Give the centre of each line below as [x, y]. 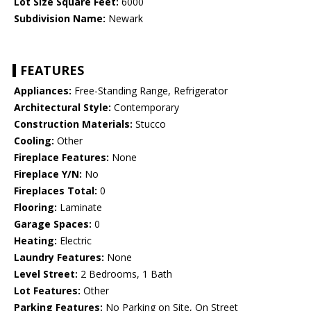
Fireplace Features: [61, 158]
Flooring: [35, 208]
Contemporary [145, 108]
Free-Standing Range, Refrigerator [150, 91]
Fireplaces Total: [56, 191]
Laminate [79, 208]
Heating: [35, 241]
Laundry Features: [59, 258]
